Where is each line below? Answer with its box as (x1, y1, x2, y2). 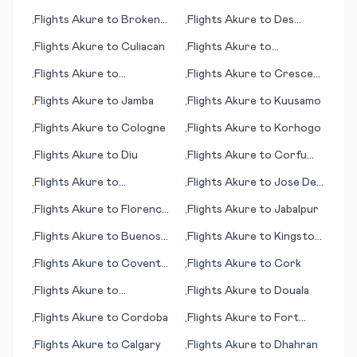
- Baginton (34, 274, 89, 285)
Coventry (121, 258, 172, 269)
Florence (121, 204, 168, 215)
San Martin (187, 193, 245, 204)
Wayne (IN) (187, 328, 245, 339)
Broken (121, 14, 160, 25)
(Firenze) (34, 220, 83, 231)
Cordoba (121, 312, 168, 324)
